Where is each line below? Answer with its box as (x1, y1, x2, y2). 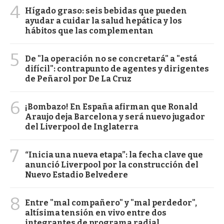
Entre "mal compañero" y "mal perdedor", (25, 197, 197, 207)
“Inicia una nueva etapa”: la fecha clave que (25, 149, 203, 159)
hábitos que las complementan (25, 25, 153, 35)
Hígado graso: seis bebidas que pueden (25, 5, 187, 15)
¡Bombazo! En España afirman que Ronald (25, 101, 198, 111)
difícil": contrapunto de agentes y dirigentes (25, 63, 209, 73)
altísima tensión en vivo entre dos (25, 207, 166, 217)
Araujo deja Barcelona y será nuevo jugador (25, 111, 205, 121)
